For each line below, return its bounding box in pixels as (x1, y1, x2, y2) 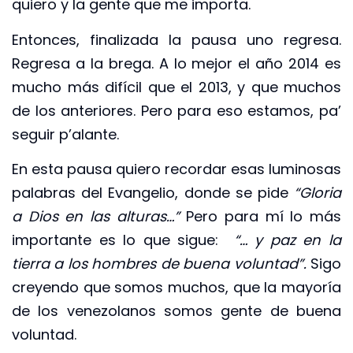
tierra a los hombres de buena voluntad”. (12, 254, 307, 274)
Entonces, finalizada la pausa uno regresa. (12, 29, 341, 50)
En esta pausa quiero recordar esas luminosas (12, 159, 341, 180)
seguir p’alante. (12, 124, 119, 144)
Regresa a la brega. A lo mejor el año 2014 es (12, 53, 341, 73)
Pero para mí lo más (179, 206, 342, 227)
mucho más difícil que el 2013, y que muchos (12, 76, 341, 97)
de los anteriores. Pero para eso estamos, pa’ (12, 100, 341, 121)
